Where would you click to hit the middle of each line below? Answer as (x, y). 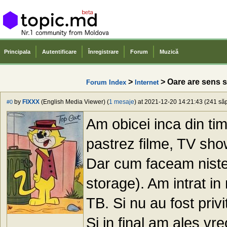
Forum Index (106, 82)
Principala (17, 52)
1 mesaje (122, 102)
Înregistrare (103, 52)
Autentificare (59, 52)
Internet (147, 82)
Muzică (169, 52)
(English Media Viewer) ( (74, 102)
